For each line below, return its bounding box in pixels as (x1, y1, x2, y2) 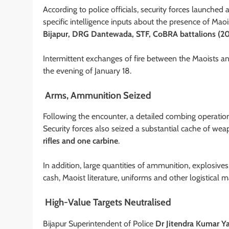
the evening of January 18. (43, 65, 131, 76)
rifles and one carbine (43, 136, 118, 146)
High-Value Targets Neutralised (43, 196, 171, 209)
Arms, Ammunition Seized (43, 89, 151, 101)
